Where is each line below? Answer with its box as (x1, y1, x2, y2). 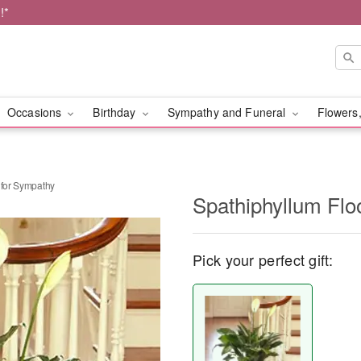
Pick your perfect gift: (193, 249, 333, 270)
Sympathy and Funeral (167, 104, 289, 120)
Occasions (6, 104, 65, 120)
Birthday (93, 104, 139, 120)
